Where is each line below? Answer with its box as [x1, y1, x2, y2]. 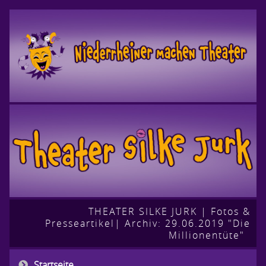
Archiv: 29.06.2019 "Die [125, 217, 251, 230]
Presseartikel [45, 217, 115, 230]
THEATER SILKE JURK [88, 205, 197, 218]
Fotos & [211, 205, 251, 218]
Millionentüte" [169, 229, 245, 242]
